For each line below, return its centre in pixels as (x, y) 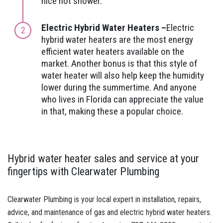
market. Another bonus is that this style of (119, 63)
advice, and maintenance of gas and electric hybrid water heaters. (110, 212)
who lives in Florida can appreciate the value (122, 99)
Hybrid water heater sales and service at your (103, 158)
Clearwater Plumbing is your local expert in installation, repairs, (104, 199)
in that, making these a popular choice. (112, 111)
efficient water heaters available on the (113, 51)
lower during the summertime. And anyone (119, 87)
